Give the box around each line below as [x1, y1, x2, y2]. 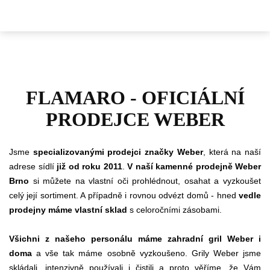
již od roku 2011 [57, 162, 122, 172]
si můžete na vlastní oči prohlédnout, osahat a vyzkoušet [29, 176, 261, 186]
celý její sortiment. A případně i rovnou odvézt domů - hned [9, 190, 239, 201]
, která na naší [202, 147, 262, 157]
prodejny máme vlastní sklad [9, 205, 127, 215]
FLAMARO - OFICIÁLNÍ [25, 87, 245, 109]
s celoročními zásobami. [127, 205, 222, 215]
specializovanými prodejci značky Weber [33, 147, 203, 157]
